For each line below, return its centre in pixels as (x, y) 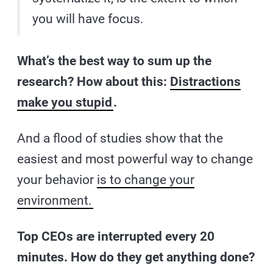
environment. (55, 200)
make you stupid (65, 102)
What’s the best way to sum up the (115, 61)
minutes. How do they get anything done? (136, 257)
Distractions (206, 81)
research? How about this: (94, 81)
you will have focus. (88, 19)
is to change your (146, 179)
